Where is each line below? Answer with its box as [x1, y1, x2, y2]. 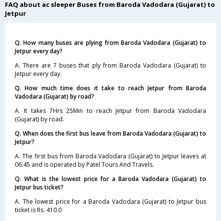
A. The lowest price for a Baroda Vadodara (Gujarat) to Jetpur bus [15, 197, 206, 206]
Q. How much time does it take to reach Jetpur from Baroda [15, 83, 206, 92]
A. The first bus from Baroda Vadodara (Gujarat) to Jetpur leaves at [15, 151, 206, 160]
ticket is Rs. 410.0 [15, 205, 62, 214]
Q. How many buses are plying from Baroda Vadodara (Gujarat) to [15, 38, 206, 47]
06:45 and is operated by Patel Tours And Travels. [15, 160, 154, 169]
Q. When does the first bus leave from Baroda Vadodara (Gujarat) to [15, 129, 206, 138]
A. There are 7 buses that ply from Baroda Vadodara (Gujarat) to [15, 61, 206, 70]
